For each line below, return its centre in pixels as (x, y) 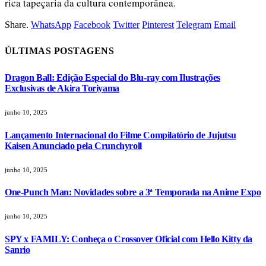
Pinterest (158, 24)
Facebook (92, 24)
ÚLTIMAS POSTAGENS (60, 51)
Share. (17, 24)
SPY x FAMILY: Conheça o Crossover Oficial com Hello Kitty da (129, 239)
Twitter (126, 24)
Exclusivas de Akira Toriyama (62, 88)
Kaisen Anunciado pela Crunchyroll (73, 145)
